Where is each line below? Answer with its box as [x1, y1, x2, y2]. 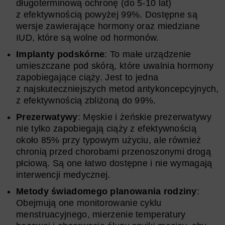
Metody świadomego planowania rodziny [16, 186, 197, 196]
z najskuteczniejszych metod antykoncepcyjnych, [16, 83, 219, 94]
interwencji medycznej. [16, 169, 110, 180]
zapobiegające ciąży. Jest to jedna [16, 72, 159, 82]
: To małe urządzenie [104, 49, 191, 59]
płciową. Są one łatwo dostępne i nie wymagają [16, 158, 212, 168]
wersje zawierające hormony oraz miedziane [16, 21, 200, 31]
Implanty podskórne [16, 49, 105, 59]
